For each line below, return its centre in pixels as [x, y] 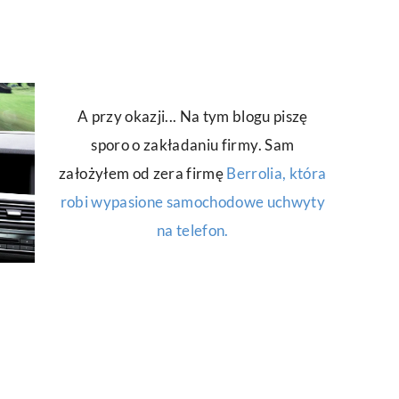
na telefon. [192, 230]
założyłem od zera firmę [143, 173]
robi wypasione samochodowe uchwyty [193, 201]
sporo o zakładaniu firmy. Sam [193, 144]
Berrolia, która [277, 173]
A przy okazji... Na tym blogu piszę [192, 116]
